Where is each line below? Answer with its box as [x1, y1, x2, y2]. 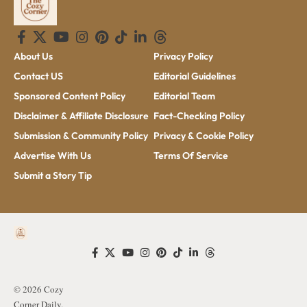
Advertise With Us [14, 149, 91, 162]
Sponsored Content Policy [14, 89, 125, 102]
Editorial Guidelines [153, 69, 236, 82]
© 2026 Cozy [14, 282, 64, 295]
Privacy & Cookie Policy [153, 129, 254, 142]
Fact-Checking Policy [153, 109, 245, 122]
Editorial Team [153, 89, 215, 102]
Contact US [14, 69, 63, 82]
